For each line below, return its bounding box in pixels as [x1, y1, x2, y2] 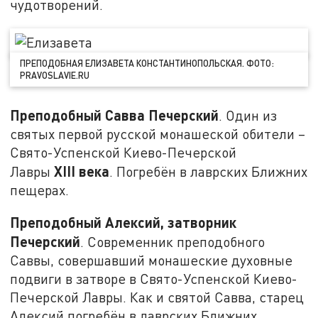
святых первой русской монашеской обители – [10, 125, 306, 142]
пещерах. [10, 181, 70, 198]
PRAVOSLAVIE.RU [20, 69, 90, 81]
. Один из [219, 106, 278, 124]
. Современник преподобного [80, 234, 265, 251]
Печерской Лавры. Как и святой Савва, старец [10, 289, 305, 306]
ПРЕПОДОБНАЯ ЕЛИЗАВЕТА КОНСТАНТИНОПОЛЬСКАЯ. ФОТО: [20, 57, 275, 69]
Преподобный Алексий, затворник [10, 214, 237, 231]
